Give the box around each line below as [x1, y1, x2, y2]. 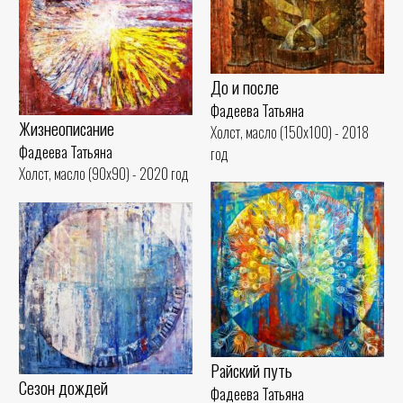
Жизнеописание [19, 115, 114, 142]
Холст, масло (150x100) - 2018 [210, 121, 369, 143]
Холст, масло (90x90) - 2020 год [19, 163, 189, 185]
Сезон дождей [19, 373, 108, 400]
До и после [210, 73, 279, 100]
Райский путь [210, 356, 292, 383]
